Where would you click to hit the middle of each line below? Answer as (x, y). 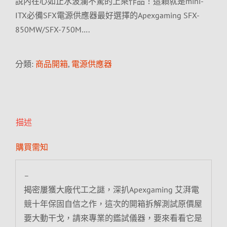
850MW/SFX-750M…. (52, 29)
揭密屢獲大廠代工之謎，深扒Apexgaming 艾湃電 (111, 189)
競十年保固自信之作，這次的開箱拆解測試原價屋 (113, 203)
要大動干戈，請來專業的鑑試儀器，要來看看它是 (113, 218)
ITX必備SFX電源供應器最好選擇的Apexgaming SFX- (107, 15)
